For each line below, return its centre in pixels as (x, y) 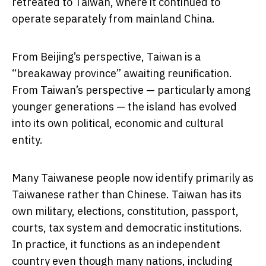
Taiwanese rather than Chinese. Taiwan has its (127, 195)
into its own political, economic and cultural (118, 123)
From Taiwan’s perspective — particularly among (131, 90)
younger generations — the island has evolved (124, 107)
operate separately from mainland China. (113, 19)
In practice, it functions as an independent (116, 245)
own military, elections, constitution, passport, (125, 211)
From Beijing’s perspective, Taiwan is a (106, 57)
